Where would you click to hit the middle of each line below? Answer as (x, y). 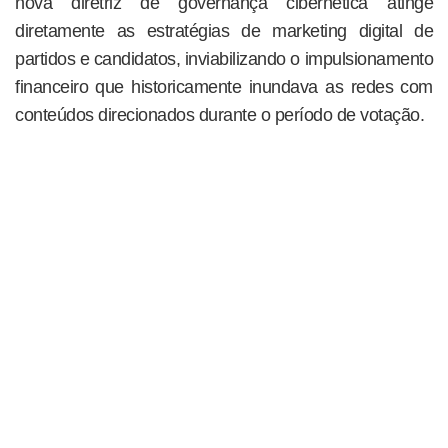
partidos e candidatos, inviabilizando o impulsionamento (224, 58)
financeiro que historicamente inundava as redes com (224, 86)
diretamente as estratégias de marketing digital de (224, 30)
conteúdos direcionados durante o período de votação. (219, 114)
